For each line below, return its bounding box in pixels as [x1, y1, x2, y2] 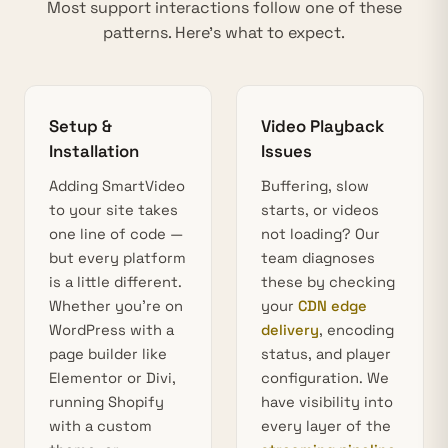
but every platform [49, 249, 186, 267]
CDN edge [298, 297, 367, 315]
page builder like [49, 345, 167, 363]
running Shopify [49, 393, 164, 411]
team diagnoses [261, 249, 375, 267]
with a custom [49, 417, 152, 435]
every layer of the [261, 417, 391, 435]
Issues [261, 140, 312, 162]
